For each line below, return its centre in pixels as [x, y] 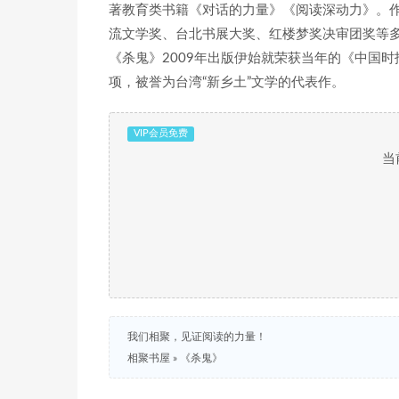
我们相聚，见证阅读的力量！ [197, 337]
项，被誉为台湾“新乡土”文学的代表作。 [227, 82]
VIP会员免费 [160, 134]
